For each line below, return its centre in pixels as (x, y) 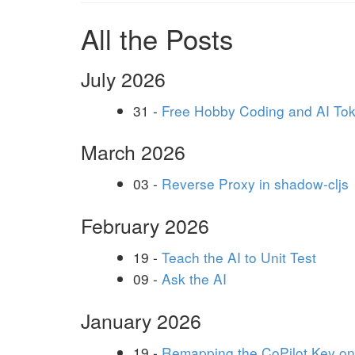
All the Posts (157, 38)
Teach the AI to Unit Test (239, 257)
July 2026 (123, 78)
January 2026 (141, 320)
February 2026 (145, 225)
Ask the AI (194, 278)
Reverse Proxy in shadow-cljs (255, 184)
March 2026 (133, 152)
